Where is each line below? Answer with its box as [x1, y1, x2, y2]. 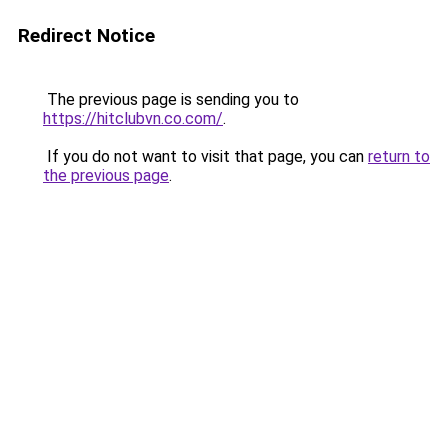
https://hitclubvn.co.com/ [43, 109, 223, 128]
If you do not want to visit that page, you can [43, 147, 368, 166]
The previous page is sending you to [43, 90, 299, 109]
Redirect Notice [18, 24, 155, 47]
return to [368, 147, 430, 166]
